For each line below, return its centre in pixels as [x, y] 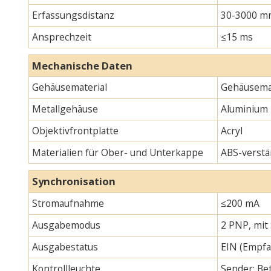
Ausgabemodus [66, 225]
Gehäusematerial [69, 87]
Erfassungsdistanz [73, 15]
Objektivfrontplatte [75, 131]
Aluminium [244, 109]
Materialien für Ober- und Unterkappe [117, 153]
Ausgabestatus [65, 247]
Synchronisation [73, 181]
